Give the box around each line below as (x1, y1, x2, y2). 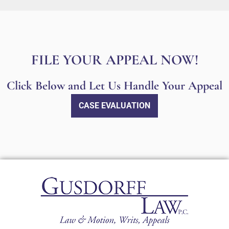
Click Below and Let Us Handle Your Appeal (7, 78, 222, 93)
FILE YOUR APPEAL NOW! (31, 51, 198, 68)
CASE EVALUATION (79, 100, 150, 110)
